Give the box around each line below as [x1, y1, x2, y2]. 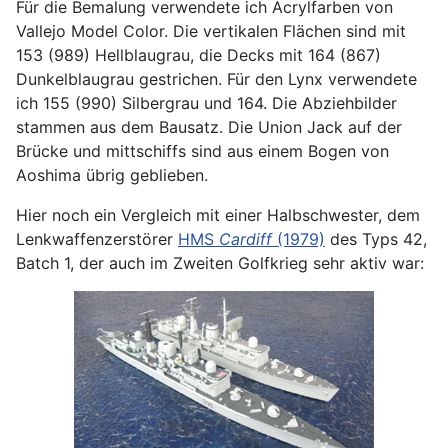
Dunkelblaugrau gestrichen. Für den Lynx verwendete [16, 68, 417, 89]
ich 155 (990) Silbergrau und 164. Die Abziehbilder [16, 92, 397, 113]
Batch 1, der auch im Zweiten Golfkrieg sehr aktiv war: [16, 252, 424, 273]
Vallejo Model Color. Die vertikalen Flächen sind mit [16, 20, 406, 41]
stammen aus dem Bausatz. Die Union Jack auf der [16, 116, 402, 137]
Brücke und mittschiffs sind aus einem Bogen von [16, 140, 389, 161]
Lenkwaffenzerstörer [16, 228, 178, 249]
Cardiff [219, 228, 272, 249]
